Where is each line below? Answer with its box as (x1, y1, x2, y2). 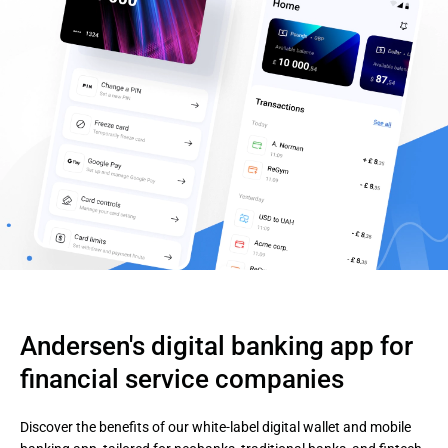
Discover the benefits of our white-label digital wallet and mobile (20, 419, 411, 435)
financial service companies (20, 364, 344, 394)
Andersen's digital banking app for (20, 331, 413, 361)
